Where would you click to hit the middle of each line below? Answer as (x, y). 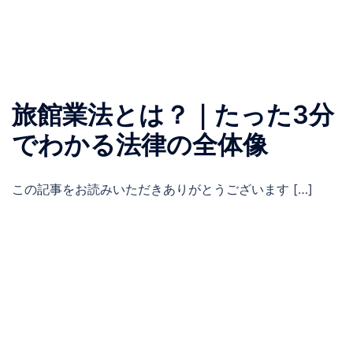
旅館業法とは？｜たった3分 (173, 115)
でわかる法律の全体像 (140, 145)
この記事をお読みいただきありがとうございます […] (162, 189)
